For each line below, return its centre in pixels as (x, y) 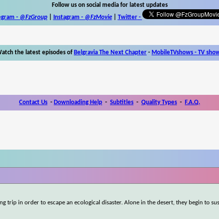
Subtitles (122, 102)
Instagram (66, 17)
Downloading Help (78, 102)
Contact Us (33, 102)
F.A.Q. (192, 102)
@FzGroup (33, 17)
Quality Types (159, 102)
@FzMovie (98, 17)
